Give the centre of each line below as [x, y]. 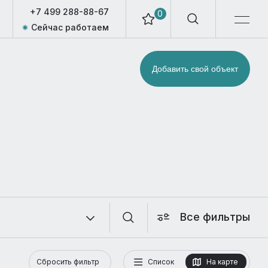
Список [161, 262]
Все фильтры [215, 217]
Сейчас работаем [70, 27]
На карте [222, 262]
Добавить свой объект [195, 69]
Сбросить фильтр [68, 262]
